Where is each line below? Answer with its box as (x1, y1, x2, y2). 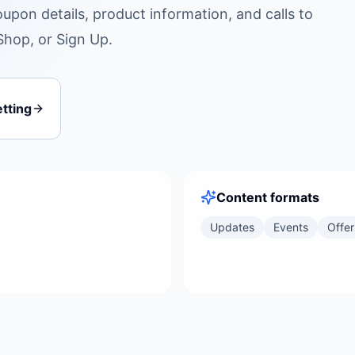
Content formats (216, 189, 319, 205)
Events (273, 220, 308, 234)
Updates (210, 220, 254, 234)
